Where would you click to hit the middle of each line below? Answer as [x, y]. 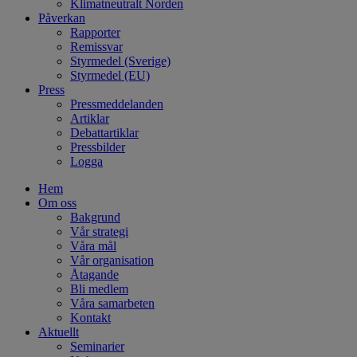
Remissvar [96, 46]
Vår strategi [99, 231]
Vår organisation [112, 260]
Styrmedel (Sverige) [120, 61]
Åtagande [94, 274]
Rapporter [95, 32]
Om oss [57, 202]
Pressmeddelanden [117, 104]
